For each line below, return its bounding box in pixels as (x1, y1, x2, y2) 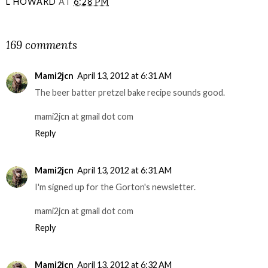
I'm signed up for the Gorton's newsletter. (35, 182, 196, 193)
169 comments (6, 37, 77, 52)
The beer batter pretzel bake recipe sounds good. (35, 87, 225, 98)
